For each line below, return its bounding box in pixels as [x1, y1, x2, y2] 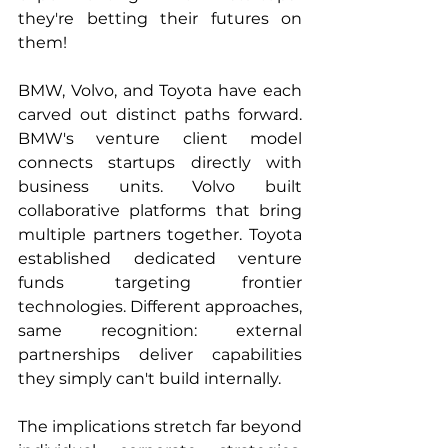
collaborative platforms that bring [18, 201, 302, 220]
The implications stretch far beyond [18, 417, 302, 436]
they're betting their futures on [18, 9, 302, 28]
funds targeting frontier [18, 273, 302, 292]
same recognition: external [18, 321, 302, 340]
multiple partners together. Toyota [18, 225, 302, 244]
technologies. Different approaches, [18, 297, 302, 316]
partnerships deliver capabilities [18, 345, 302, 364]
